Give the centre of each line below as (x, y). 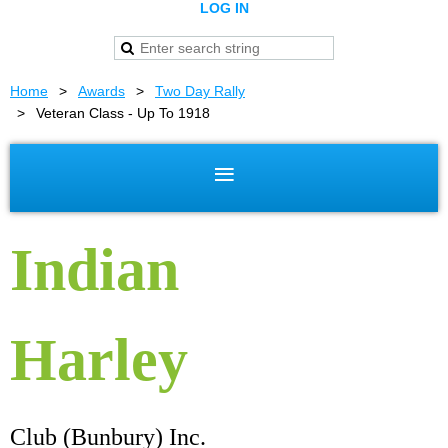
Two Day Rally (200, 91)
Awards (101, 91)
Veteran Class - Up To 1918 (123, 113)
